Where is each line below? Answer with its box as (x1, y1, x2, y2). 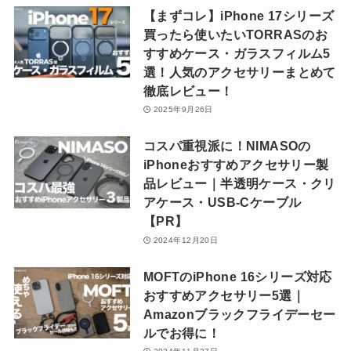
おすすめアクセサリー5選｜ (143, 288, 306, 302)
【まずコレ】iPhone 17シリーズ (143, 8, 335, 23)
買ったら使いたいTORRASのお (143, 27, 328, 42)
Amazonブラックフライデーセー (143, 306, 336, 321)
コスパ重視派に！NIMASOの (143, 139, 311, 154)
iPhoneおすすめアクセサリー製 (143, 157, 329, 172)
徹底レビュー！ (143, 83, 233, 98)
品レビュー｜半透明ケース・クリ (143, 176, 336, 191)
